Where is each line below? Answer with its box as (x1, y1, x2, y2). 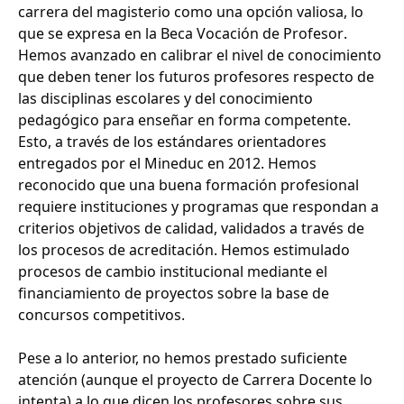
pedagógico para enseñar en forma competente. (18, 110, 351, 131)
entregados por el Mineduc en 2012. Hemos (18, 153, 317, 174)
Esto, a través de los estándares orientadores (18, 132, 326, 152)
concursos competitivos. (18, 305, 188, 326)
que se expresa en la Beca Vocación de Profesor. (18, 23, 347, 44)
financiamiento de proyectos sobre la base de (18, 283, 329, 304)
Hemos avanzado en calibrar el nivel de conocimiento (18, 45, 381, 66)
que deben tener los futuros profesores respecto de (18, 67, 374, 87)
